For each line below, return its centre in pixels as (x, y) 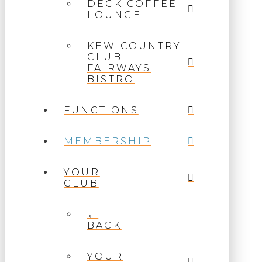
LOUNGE (115, 15)
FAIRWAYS (119, 68)
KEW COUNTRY (135, 46)
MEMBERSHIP (108, 142)
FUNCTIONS (101, 111)
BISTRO (111, 80)
